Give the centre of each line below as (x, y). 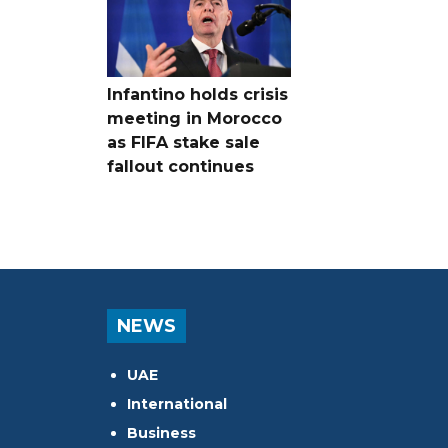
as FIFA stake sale (183, 142)
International (177, 403)
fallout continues (180, 166)
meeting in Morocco (194, 118)
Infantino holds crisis (197, 94)
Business (161, 432)
